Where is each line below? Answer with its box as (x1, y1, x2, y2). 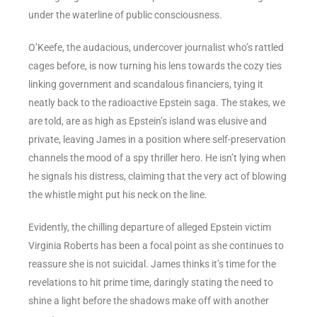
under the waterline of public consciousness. (28, 8, 222, 21)
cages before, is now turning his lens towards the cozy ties (28, 59, 282, 71)
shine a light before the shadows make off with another (28, 294, 269, 306)
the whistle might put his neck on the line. (28, 188, 207, 200)
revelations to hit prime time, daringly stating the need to (28, 276, 273, 288)
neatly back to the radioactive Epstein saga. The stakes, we (28, 96, 285, 108)
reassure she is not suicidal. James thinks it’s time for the (28, 258, 276, 270)
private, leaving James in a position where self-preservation (28, 133, 286, 145)
